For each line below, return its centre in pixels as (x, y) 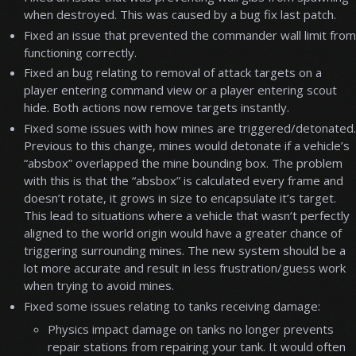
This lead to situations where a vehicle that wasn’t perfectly (187, 216)
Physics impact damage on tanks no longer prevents (191, 329)
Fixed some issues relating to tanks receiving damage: (172, 306)
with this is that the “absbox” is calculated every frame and (184, 181)
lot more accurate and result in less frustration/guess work (185, 268)
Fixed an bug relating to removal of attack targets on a (173, 73)
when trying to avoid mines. (99, 286)
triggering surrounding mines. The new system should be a (185, 251)
